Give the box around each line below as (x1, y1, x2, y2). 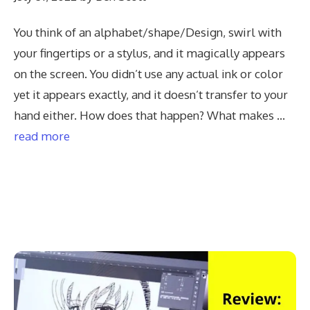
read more (14, 129, 70, 143)
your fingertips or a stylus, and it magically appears (14, 46, 285, 60)
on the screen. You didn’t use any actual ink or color (14, 66, 283, 81)
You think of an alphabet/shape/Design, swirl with (14, 25, 282, 39)
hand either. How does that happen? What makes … (14, 108, 285, 122)
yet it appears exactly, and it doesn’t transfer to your (14, 87, 288, 102)
